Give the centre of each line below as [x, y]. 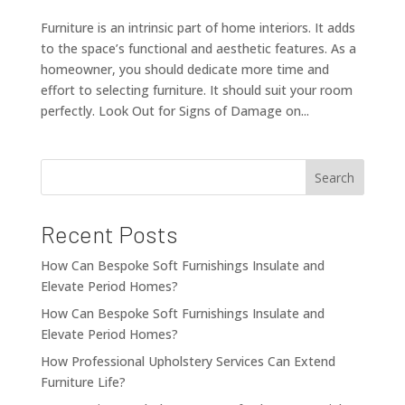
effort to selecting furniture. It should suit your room [196, 90]
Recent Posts [109, 234]
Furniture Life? [83, 382]
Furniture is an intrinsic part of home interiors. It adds [198, 28]
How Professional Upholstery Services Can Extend [188, 362]
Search [335, 178]
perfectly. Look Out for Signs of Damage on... [174, 111]
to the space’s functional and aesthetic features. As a [198, 49]
